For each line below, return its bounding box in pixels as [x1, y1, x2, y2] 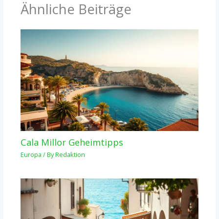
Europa [20, 150, 42, 159]
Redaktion [55, 150, 85, 159]
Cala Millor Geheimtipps [20, 136, 123, 148]
